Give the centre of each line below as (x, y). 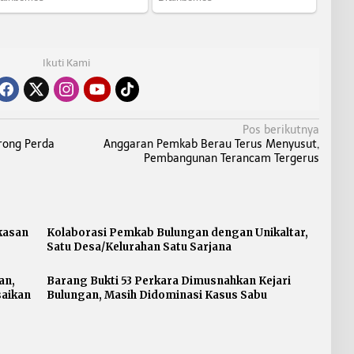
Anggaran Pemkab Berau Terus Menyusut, (211, 144)
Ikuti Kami (66, 62)
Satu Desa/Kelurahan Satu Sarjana (139, 247)
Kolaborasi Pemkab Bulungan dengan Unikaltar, (177, 232)
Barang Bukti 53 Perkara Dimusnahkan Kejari (168, 281)
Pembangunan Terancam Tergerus (231, 158)
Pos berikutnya (281, 130)
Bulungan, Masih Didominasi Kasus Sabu (156, 295)
